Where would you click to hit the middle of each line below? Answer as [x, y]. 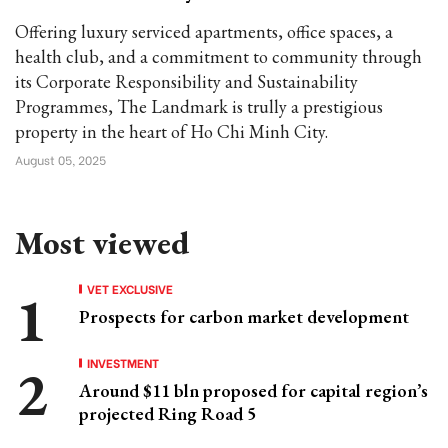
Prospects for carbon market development [244, 316]
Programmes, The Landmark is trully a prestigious [199, 106]
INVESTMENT [123, 362]
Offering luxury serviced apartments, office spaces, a [204, 31]
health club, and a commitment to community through [218, 56]
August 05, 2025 [60, 159]
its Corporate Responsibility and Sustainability [186, 81]
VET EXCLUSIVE [130, 288]
